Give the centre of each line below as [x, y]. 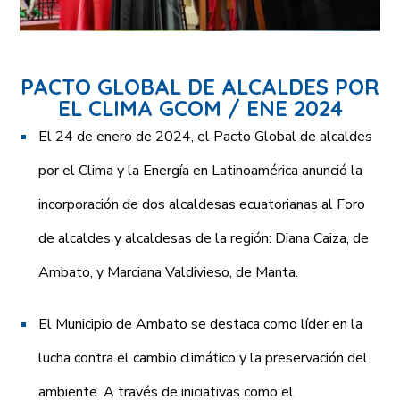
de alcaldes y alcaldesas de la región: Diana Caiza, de [204, 239]
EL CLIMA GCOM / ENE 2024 [200, 108]
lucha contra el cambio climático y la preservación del [204, 358]
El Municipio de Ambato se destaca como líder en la [201, 325]
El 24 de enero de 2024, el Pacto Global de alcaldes [206, 137]
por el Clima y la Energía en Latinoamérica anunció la [201, 171]
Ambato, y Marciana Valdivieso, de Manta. [169, 273]
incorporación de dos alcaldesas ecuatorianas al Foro [202, 205]
